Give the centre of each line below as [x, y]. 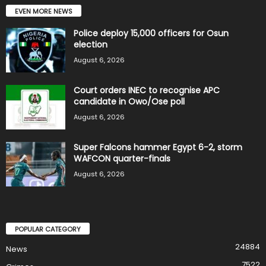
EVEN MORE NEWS [44, 11]
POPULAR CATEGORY [48, 229]
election [91, 44]
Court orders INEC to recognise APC [147, 90]
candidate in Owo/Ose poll [129, 101]
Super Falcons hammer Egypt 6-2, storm [158, 147]
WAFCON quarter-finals [122, 158]
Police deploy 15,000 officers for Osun [151, 33]
